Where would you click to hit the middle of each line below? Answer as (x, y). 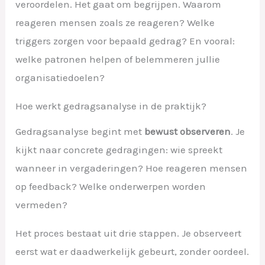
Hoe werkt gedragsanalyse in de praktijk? (111, 106)
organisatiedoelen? (60, 77)
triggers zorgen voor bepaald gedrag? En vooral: (125, 41)
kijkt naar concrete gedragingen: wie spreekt (119, 149)
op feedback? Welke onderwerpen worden (111, 186)
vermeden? (42, 204)
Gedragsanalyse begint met (80, 131)
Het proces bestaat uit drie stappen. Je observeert (129, 233)
